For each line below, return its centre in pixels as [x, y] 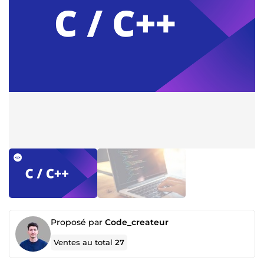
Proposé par [78, 222]
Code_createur [137, 222]
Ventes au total [85, 242]
